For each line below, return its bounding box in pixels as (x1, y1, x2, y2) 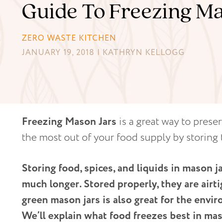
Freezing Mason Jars (22, 114, 116, 129)
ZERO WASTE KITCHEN (22, 33, 116, 44)
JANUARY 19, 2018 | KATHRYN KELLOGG (22, 47, 185, 58)
